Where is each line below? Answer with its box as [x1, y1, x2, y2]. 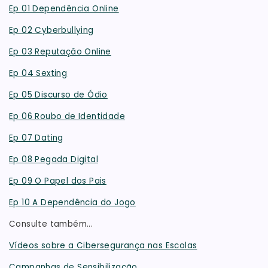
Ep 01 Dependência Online [9, 3, 119, 15]
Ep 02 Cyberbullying [9, 25, 94, 36]
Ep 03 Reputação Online [9, 46, 111, 58]
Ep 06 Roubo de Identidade [9, 111, 126, 123]
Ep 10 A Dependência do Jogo [9, 197, 136, 209]
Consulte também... [9, 218, 93, 230]
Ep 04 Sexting [9, 68, 68, 80]
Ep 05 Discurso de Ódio [9, 89, 108, 101]
